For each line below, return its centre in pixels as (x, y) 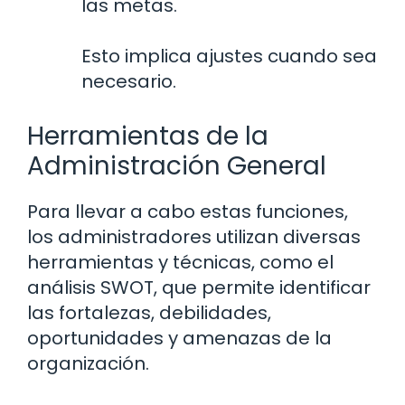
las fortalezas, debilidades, (149, 313)
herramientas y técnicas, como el (180, 263)
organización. (88, 364)
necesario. (129, 82)
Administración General (177, 166)
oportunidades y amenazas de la (179, 339)
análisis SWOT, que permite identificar (199, 288)
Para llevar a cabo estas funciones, (188, 212)
